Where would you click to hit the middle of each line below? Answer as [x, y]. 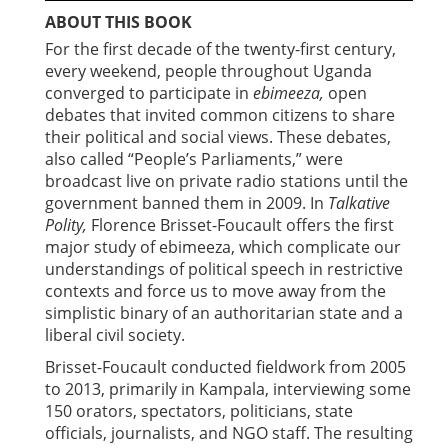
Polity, [66, 225]
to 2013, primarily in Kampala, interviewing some [228, 389]
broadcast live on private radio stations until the [226, 181]
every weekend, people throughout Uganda [208, 71]
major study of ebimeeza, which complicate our [223, 247]
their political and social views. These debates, [218, 137]
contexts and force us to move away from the [215, 291]
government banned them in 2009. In [186, 203]
